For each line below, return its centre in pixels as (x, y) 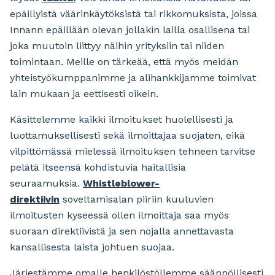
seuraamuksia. (46, 184)
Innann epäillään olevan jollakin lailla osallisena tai (130, 30)
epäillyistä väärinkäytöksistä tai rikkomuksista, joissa (134, 14)
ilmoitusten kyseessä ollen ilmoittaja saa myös (119, 215)
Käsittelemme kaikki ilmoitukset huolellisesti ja (122, 120)
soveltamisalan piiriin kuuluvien (137, 199)
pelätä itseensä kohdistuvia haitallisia (98, 168)
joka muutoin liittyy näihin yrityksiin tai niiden (117, 46)
